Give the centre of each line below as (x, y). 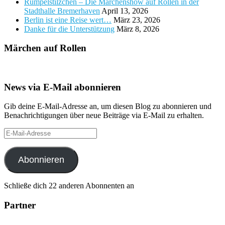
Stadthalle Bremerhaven (62, 11)
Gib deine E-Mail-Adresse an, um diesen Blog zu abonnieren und (108, 106)
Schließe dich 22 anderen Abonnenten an (69, 186)
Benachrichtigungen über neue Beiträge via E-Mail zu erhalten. (104, 116)
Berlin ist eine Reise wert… (68, 20)
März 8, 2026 (138, 29)
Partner (20, 205)
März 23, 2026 (137, 20)
